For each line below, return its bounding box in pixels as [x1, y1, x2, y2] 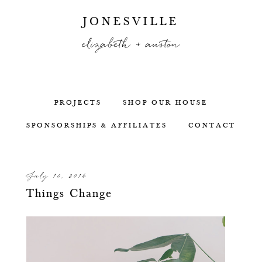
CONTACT [188, 120, 236, 130]
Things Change [26, 187, 112, 201]
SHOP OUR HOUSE [123, 98, 208, 107]
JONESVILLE [83, 15, 179, 29]
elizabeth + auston [82, 34, 180, 55]
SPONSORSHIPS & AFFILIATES [26, 120, 167, 130]
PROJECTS [54, 98, 102, 107]
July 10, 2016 [26, 170, 87, 183]
